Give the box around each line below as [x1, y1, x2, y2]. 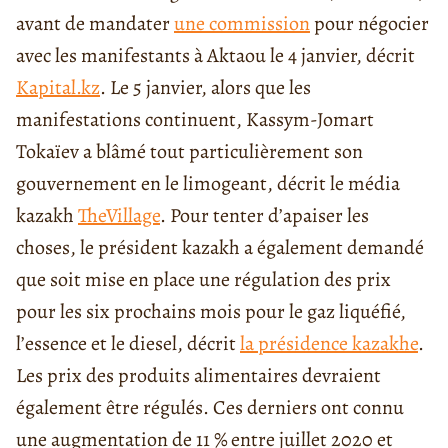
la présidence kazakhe [240, 330, 418, 358]
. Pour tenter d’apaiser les [160, 202, 369, 230]
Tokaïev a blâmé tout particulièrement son [16, 138, 363, 166]
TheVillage [78, 202, 160, 230]
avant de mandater [16, 10, 174, 38]
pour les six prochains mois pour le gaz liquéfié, [16, 298, 406, 326]
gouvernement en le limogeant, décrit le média [16, 170, 400, 198]
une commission [174, 10, 310, 38]
